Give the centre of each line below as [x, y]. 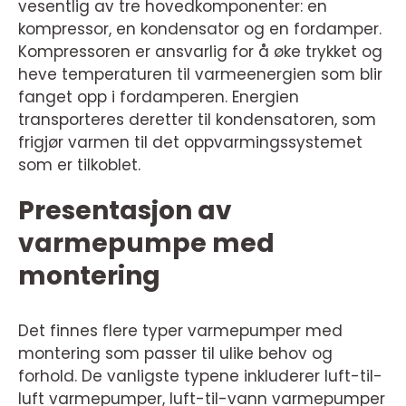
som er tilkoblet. [79, 164]
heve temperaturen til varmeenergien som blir [200, 74]
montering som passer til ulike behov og [175, 353]
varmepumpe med [146, 243]
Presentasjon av [125, 210]
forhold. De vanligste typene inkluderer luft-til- [200, 376]
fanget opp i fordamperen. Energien [159, 97]
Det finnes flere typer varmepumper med [180, 330]
